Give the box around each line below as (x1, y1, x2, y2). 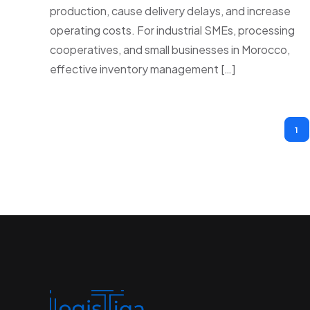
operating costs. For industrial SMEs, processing (50, 23, 295, 37)
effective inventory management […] (50, 62, 235, 76)
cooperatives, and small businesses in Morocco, (50, 42, 290, 57)
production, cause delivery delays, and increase (50, 3, 291, 18)
